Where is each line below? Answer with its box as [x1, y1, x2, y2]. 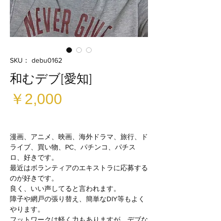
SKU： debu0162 [10, 56, 62, 64]
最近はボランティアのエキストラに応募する [10, 164, 148, 172]
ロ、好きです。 [10, 153, 58, 161]
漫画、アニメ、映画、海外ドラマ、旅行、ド [10, 133, 148, 141]
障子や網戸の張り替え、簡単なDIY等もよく [10, 195, 145, 203]
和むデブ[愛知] [10, 71, 92, 86]
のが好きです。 [10, 174, 58, 182]
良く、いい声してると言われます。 [10, 184, 120, 192]
